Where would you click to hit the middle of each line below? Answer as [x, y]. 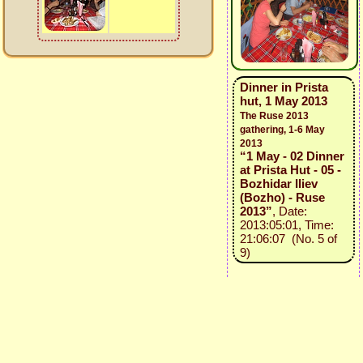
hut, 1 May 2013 [283, 101]
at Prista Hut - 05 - [290, 170]
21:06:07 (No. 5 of [288, 239]
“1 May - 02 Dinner [292, 156]
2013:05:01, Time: [286, 225]
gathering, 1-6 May [282, 130]
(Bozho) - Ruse [282, 197]
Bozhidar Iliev [278, 184]
